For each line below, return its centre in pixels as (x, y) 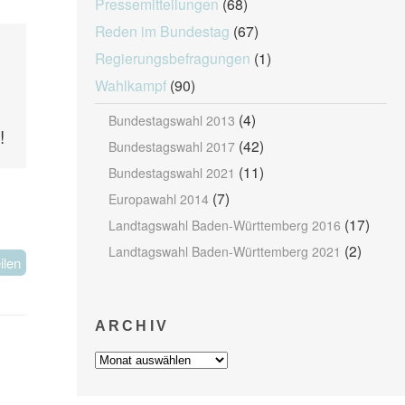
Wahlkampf (130, 85)
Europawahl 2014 (158, 198)
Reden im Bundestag (162, 30)
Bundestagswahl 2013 (171, 120)
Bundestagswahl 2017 (171, 146)
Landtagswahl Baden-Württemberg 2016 (224, 225)
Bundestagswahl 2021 (171, 172)
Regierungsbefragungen (172, 57)
